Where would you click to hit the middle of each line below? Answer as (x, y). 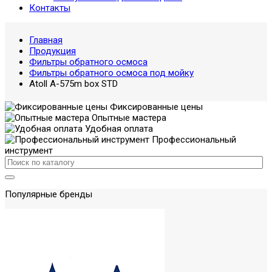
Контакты (50, 8)
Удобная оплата (118, 129)
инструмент (29, 151)
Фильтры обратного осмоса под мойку (111, 73)
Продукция (53, 51)
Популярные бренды (49, 194)
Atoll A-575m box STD (73, 84)
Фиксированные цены (155, 107)
